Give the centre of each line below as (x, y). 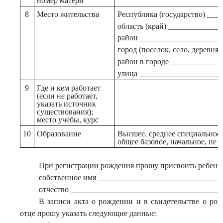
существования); (65, 111)
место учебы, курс (67, 119)
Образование (59, 133)
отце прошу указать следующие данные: (88, 213)
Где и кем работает (68, 88)
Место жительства (68, 14)
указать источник (66, 104)
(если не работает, (67, 96)
